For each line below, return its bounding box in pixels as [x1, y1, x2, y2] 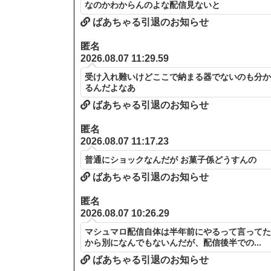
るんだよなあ [85, 83, 136, 93]
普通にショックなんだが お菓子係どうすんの [85, 155, 257, 165]
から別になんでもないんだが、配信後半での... [85, 238, 262, 248]
